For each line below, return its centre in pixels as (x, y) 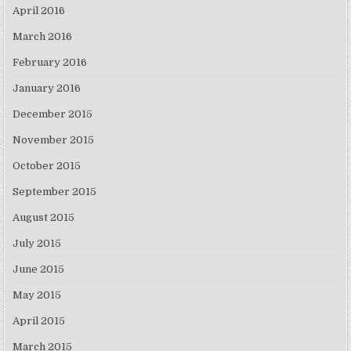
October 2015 (47, 166)
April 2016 (39, 11)
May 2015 (37, 295)
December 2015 (53, 114)
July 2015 (37, 244)
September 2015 (55, 192)
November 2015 (54, 140)
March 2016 (43, 37)
